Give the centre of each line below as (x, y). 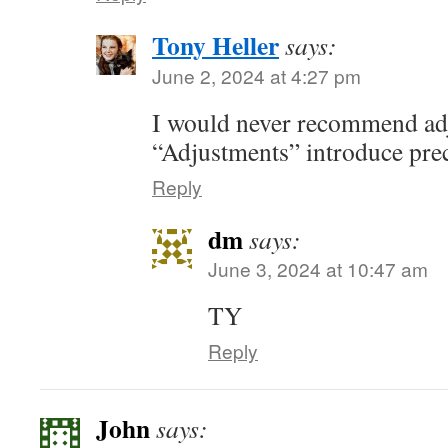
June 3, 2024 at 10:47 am (318, 268)
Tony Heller (215, 45)
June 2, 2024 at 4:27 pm (256, 75)
